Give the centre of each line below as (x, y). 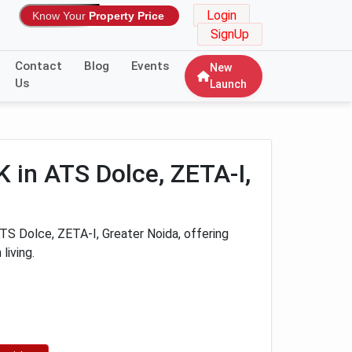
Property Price (126, 16)
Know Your (59, 16)
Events (150, 66)
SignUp (230, 34)
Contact (38, 66)
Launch (228, 84)
